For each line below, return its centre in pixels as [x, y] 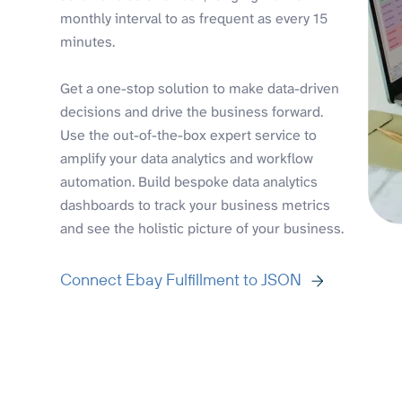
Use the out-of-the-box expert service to [189, 135]
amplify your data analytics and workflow [187, 159]
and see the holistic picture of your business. [202, 229]
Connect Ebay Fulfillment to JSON [181, 280]
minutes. [88, 42]
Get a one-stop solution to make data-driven [200, 89]
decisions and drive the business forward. [192, 112]
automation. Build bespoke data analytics [189, 182]
